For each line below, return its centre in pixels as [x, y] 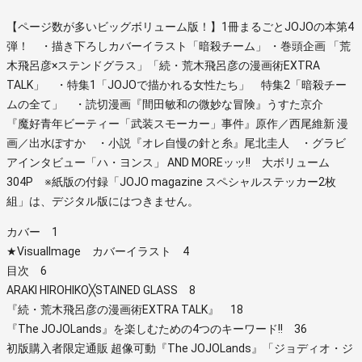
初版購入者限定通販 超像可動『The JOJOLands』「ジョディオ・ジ [180, 348]
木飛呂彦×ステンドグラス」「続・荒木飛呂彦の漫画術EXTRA [163, 65]
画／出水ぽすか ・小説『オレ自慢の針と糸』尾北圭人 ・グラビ [176, 143]
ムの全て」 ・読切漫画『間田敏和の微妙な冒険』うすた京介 [170, 104]
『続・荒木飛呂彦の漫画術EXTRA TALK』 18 [125, 309]
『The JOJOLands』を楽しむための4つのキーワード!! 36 [157, 328]
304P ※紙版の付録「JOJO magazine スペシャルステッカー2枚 [171, 181]
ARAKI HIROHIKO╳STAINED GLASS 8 [101, 290]
